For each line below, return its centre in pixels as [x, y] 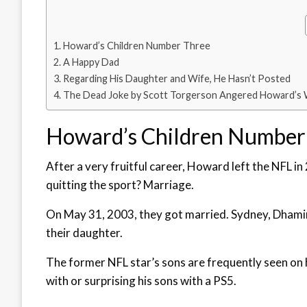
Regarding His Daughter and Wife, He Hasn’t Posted [176, 79]
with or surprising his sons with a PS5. [141, 281]
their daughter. [84, 233]
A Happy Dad [91, 62]
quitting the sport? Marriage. [120, 185]
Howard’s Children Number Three [136, 46]
